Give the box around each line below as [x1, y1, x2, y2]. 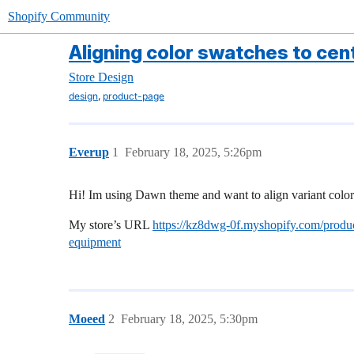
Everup [69, 145, 109, 159]
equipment [69, 235, 121, 249]
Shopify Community [8, 9, 110, 23]
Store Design [69, 70, 134, 84]
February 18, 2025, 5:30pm [121, 312, 258, 326]
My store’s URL [69, 218, 153, 232]
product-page [103, 89, 164, 102]
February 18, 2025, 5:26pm [125, 145, 262, 159]
